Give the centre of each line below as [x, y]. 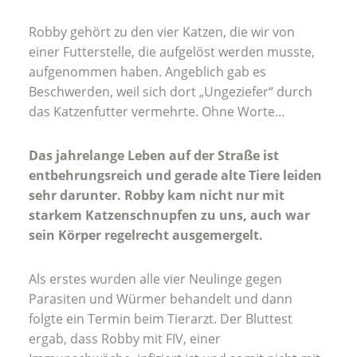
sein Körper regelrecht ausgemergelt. [146, 235]
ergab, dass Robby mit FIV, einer [125, 339]
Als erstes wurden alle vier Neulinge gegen [155, 279]
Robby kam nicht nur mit [204, 196]
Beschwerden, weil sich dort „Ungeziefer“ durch [171, 92]
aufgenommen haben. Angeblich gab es [147, 72]
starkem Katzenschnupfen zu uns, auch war [169, 216]
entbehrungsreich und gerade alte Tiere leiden [175, 176]
